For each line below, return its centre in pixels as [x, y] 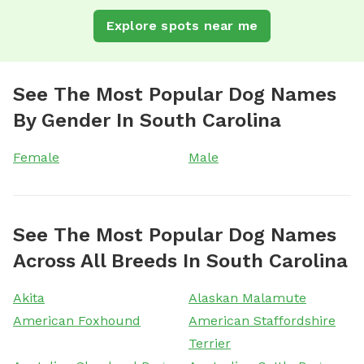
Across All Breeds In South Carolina [180, 260]
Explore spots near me [182, 25]
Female [36, 157]
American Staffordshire [262, 320]
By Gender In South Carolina [147, 120]
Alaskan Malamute [247, 297]
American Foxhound [77, 320]
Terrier [210, 343]
